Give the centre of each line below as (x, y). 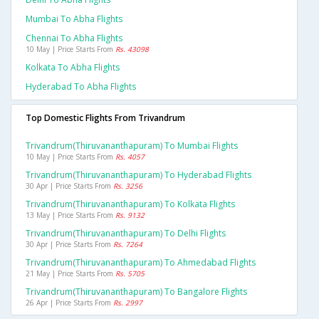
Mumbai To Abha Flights (74, 19)
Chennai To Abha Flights (74, 38)
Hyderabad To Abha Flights (81, 87)
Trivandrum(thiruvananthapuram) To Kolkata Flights (130, 204)
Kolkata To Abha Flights (73, 68)
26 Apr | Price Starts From (69, 303)
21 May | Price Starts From (70, 274)
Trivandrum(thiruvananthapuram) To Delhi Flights (126, 234)
